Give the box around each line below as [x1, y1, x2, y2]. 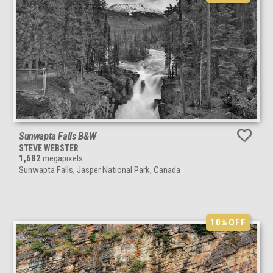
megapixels [41, 152, 83, 164]
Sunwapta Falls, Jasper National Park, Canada [19, 164, 180, 175]
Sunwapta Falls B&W [19, 129, 96, 142]
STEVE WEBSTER [19, 143, 79, 153]
